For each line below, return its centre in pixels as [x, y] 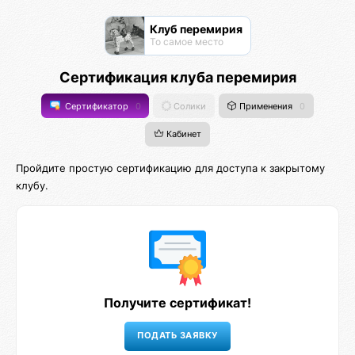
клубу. [32, 185]
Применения [266, 106]
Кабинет [182, 134]
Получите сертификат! [177, 302]
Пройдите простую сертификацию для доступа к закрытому [170, 168]
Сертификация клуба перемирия [177, 77]
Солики [189, 106]
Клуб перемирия [196, 29]
